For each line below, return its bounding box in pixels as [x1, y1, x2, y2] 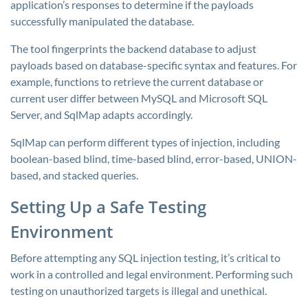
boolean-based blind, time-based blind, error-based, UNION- [10, 152, 297, 165]
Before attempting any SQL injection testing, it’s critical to [10, 251, 280, 264]
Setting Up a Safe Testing [10, 195, 206, 218]
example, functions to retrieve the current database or [10, 75, 263, 88]
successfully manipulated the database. [10, 14, 194, 27]
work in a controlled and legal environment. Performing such [10, 267, 293, 280]
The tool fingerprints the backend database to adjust [10, 42, 256, 55]
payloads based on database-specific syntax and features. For [10, 58, 297, 71]
